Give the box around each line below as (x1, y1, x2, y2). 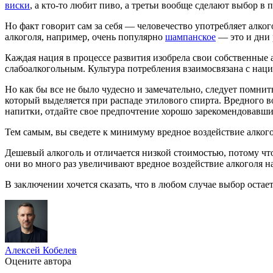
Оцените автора (5, 255, 71, 266)
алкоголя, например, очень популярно (5, 31, 165, 42)
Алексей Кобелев (5, 244, 77, 255)
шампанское (165, 31, 216, 42)
